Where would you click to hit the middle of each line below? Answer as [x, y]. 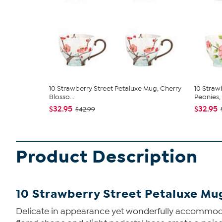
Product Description [107, 157]
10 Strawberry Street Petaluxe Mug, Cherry [115, 89]
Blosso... [62, 97]
